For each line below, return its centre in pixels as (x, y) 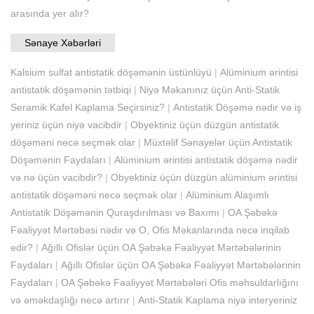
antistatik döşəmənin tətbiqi (71, 89)
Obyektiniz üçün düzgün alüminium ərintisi (204, 177)
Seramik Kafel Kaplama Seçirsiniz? (88, 107)
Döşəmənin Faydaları (58, 159)
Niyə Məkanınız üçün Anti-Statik (210, 89)
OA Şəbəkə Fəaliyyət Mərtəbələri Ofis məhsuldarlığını (180, 282)
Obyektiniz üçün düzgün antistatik (205, 124)
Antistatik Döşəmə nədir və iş (237, 107)
